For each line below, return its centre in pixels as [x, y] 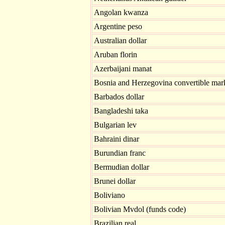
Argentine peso [118, 26]
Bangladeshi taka [121, 111]
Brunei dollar [115, 181]
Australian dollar [120, 40]
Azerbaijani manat [123, 69]
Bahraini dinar [117, 139]
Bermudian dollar [122, 167]
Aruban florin [116, 54]
